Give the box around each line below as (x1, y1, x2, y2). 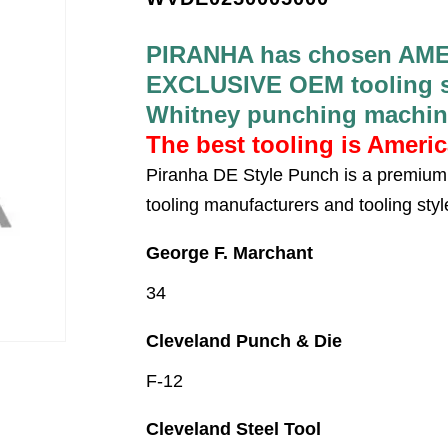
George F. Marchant (146, 243, 314, 263)
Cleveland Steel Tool (146, 419, 322, 439)
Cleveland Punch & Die (146, 331, 343, 351)
